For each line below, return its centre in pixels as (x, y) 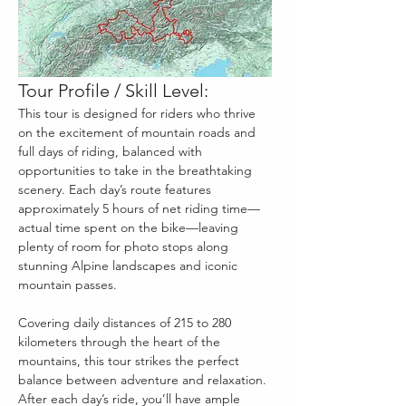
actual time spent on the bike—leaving (130, 228)
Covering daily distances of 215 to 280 (126, 323)
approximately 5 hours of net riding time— (139, 209)
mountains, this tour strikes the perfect (130, 361)
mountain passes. (68, 285)
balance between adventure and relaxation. (144, 380)
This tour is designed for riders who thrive (139, 114)
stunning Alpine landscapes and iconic (130, 266)
